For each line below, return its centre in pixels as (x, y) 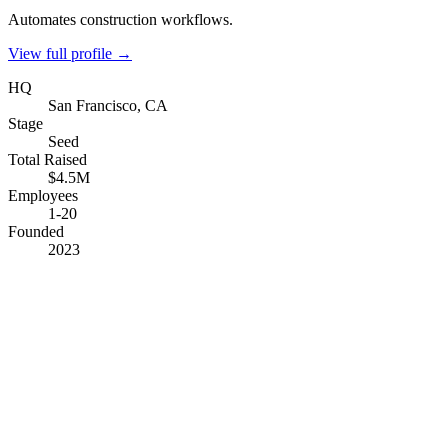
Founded (36, 231)
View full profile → (70, 53)
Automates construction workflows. (120, 19)
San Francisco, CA (108, 105)
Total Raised (47, 159)
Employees (43, 195)
